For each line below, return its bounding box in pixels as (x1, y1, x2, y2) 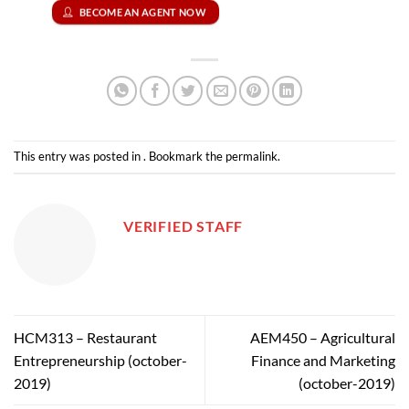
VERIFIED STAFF (123, 216, 244, 235)
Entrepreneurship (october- (14, 351, 187, 369)
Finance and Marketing (251, 351, 395, 369)
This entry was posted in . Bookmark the (14, 148, 225, 163)
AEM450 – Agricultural (250, 328, 395, 346)
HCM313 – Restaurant (14, 328, 157, 346)
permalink (225, 148, 278, 163)
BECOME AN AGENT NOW (79, 5, 207, 18)
